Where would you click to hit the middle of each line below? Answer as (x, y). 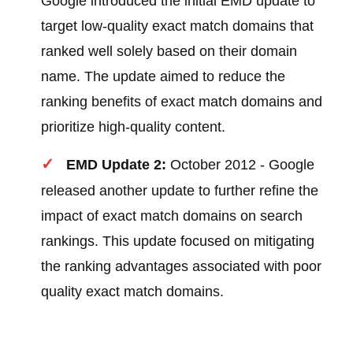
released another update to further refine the (180, 191)
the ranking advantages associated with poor (182, 267)
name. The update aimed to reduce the (163, 77)
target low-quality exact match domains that (178, 26)
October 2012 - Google (241, 165)
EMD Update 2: (117, 165)
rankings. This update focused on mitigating (178, 242)
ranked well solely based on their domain (169, 52)
